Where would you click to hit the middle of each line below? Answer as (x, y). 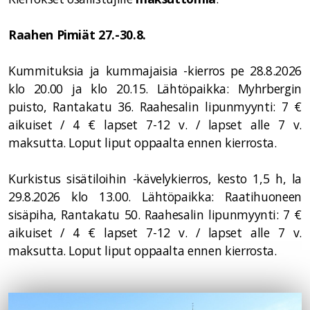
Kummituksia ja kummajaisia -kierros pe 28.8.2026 (155, 71)
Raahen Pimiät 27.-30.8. (77, 35)
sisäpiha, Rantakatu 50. (77, 215)
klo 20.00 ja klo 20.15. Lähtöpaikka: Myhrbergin (155, 89)
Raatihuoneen (263, 197)
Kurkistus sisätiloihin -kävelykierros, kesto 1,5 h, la (155, 179)
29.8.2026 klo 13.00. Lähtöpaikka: (117, 197)
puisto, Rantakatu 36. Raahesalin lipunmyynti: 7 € (155, 107)
